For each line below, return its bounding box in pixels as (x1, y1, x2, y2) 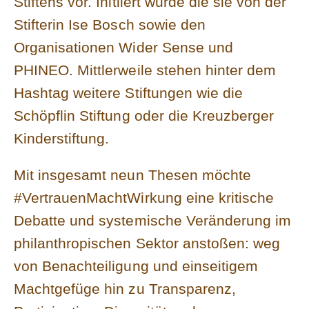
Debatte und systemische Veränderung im (14, 212, 292, 228)
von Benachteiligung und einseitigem (14, 257, 259, 274)
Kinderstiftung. (14, 130, 110, 146)
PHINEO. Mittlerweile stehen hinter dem (14, 61, 277, 78)
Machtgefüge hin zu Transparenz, (14, 280, 236, 297)
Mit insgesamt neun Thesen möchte (14, 166, 251, 183)
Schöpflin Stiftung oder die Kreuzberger (14, 107, 275, 123)
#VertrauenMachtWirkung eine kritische (14, 189, 275, 206)
